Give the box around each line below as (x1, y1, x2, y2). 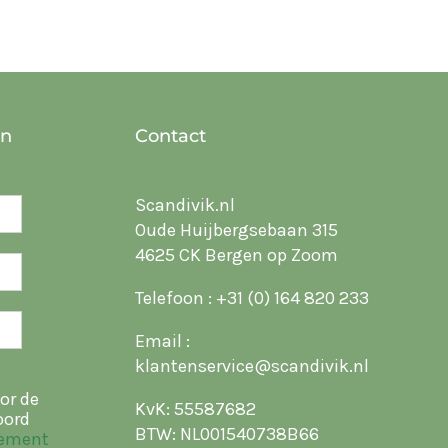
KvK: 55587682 (135, 398, 257, 420)
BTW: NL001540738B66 (135, 423, 320, 445)
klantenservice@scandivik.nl (135, 355, 370, 377)
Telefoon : (135, 287, 217, 309)
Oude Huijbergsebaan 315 (135, 219, 339, 241)
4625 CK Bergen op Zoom (135, 244, 339, 266)
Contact (135, 125, 207, 147)
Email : (135, 330, 191, 352)
